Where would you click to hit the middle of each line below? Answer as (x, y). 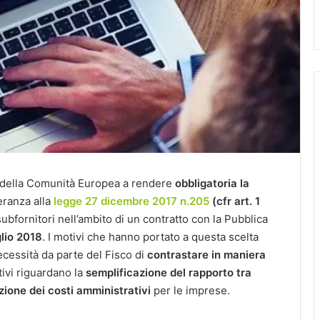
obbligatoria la (212, 183)
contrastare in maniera (206, 255)
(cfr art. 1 (235, 201)
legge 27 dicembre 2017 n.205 (131, 201)
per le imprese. (190, 290)
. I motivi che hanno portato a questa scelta (150, 237)
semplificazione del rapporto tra (169, 272)
